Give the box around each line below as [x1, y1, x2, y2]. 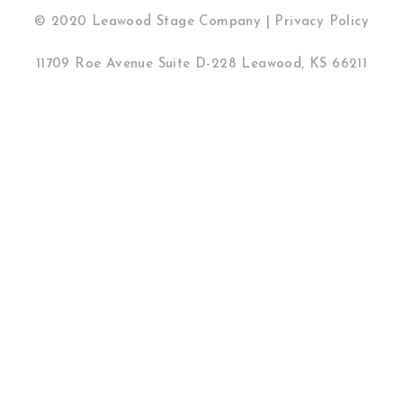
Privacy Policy [274, 14, 369, 29]
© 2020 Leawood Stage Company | [33, 14, 275, 29]
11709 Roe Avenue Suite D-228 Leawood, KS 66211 [35, 57, 368, 71]
